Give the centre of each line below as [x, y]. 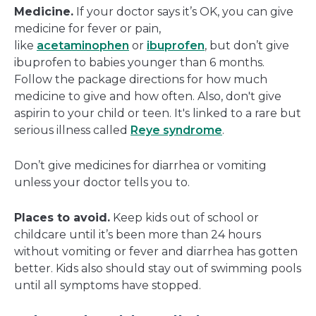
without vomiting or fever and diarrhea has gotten [156, 252]
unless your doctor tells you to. [102, 183]
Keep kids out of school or [184, 218]
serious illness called [72, 130]
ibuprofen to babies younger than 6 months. [139, 63]
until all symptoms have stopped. [108, 286]
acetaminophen [83, 46]
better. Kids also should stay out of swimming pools [158, 269]
